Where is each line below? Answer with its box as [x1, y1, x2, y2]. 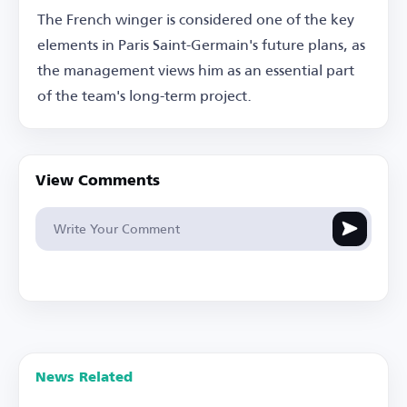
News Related [35, 370, 133, 384]
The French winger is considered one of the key [37, 4, 354, 33]
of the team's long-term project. [37, 80, 252, 109]
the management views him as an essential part [37, 55, 354, 84]
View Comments [35, 174, 160, 189]
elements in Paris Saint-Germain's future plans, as [37, 29, 365, 58]
